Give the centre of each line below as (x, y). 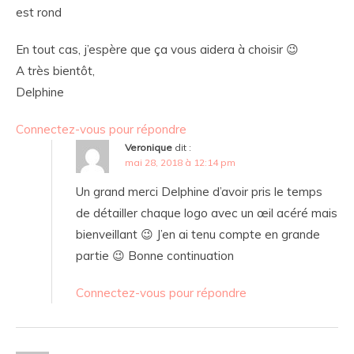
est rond (39, 13)
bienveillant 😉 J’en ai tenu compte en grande (198, 235)
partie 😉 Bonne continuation (155, 256)
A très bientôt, (55, 71)
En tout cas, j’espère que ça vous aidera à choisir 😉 (157, 50)
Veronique (149, 148)
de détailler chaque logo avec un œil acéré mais (207, 213)
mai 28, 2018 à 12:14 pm (180, 163)
